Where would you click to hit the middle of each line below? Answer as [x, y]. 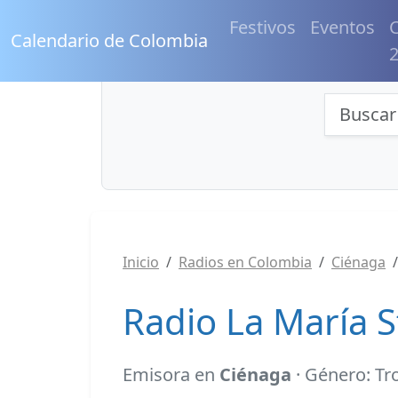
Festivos [263, 27]
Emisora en [171, 374]
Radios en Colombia [245, 262]
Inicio [141, 262]
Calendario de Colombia [109, 40]
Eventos [342, 27]
